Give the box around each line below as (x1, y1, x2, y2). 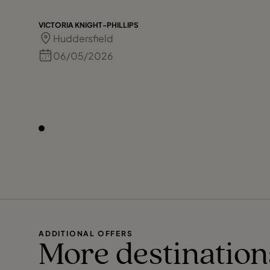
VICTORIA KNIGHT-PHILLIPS (39, 20, 139, 30)
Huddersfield (53, 31, 113, 45)
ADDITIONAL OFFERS (39, 228, 133, 238)
